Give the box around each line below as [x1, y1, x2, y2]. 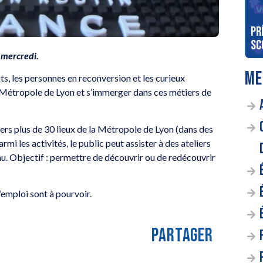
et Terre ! [95, 37, 141, 54]
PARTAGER [151, 224, 213, 248]
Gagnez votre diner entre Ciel [95, 23, 233, 41]
